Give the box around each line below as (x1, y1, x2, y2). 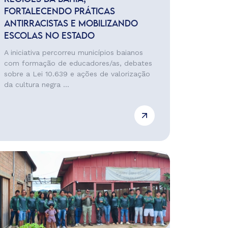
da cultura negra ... (4, 80, 69, 89)
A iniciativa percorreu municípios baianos (4, 48, 143, 56)
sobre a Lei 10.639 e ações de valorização (4, 70, 150, 78)
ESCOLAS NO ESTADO (4, 32, 95, 40)
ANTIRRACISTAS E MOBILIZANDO (4, 20, 138, 28)
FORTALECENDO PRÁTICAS (4, 8, 115, 16)
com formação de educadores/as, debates (4, 59, 152, 67)
